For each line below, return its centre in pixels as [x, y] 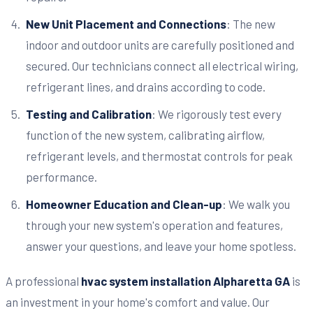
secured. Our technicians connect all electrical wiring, [162, 66]
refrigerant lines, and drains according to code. [145, 87]
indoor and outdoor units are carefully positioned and [160, 45]
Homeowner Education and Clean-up [124, 204]
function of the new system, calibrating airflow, [145, 134]
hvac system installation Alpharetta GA [185, 281]
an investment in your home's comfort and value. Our [138, 301]
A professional [43, 281]
